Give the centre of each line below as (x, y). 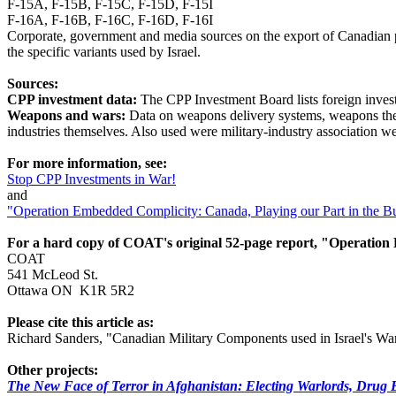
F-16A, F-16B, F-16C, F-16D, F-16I (110, 20)
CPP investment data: (74, 99)
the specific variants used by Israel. (104, 52)
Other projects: (53, 370)
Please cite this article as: (80, 322)
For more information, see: (87, 163)
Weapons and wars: (68, 115)
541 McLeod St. (53, 274)
